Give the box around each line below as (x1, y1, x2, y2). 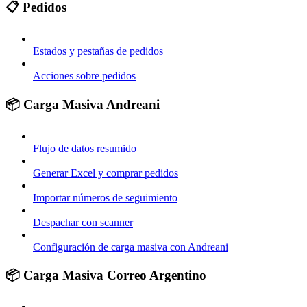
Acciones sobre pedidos (33, 70, 136, 82)
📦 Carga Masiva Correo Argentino (5, 268, 206, 283)
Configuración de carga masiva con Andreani (33, 241, 228, 253)
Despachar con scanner (33, 216, 133, 228)
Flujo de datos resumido (33, 142, 136, 154)
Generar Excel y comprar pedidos (33, 167, 178, 179)
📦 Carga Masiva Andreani (5, 97, 160, 112)
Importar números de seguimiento (33, 191, 177, 204)
